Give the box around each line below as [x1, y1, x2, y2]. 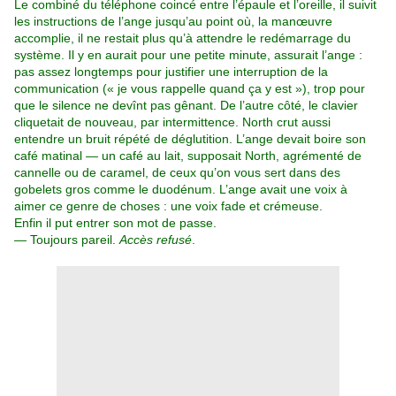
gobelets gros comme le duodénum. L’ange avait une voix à [14, 182, 347, 197]
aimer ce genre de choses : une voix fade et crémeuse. [14, 199, 323, 214]
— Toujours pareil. [14, 232, 119, 247]
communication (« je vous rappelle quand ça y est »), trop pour [14, 81, 365, 96]
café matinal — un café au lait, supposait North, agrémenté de [14, 148, 362, 164]
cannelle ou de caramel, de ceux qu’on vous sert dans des [14, 165, 340, 180]
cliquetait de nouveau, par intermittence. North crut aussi [14, 115, 331, 130]
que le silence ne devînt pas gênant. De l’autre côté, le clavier [14, 98, 358, 113]
